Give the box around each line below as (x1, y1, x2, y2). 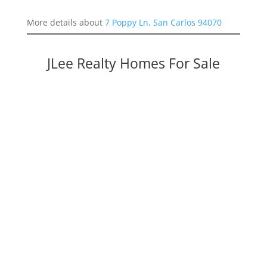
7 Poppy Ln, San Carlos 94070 (104, 16, 222, 28)
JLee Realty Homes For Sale (46, 53, 220, 73)
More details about (26, 16, 105, 28)
